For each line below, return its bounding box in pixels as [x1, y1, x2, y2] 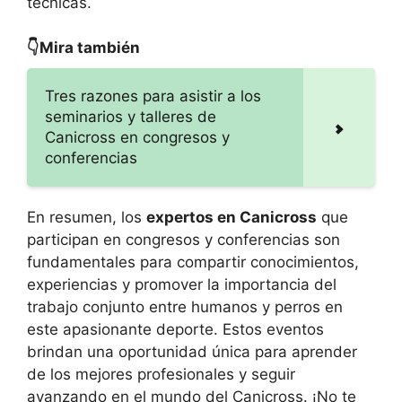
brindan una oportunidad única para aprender [27, 343, 357, 362]
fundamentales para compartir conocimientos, [27, 253, 359, 272]
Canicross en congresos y [45, 128, 230, 147]
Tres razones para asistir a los [45, 87, 261, 106]
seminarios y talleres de [45, 108, 216, 127]
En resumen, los [27, 208, 146, 227]
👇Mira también [27, 39, 140, 57]
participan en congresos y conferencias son [27, 231, 340, 249]
